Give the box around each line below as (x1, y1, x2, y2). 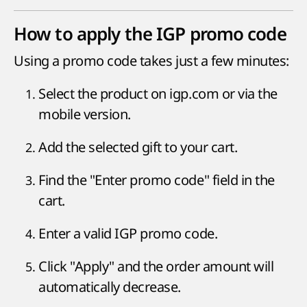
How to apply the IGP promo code (14, 23, 286, 45)
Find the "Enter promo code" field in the (38, 171, 275, 190)
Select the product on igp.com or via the (38, 84, 278, 103)
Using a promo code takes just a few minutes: (14, 51, 289, 71)
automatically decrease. (38, 278, 181, 297)
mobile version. (38, 105, 131, 124)
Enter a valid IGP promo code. (38, 224, 218, 243)
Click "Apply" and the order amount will (38, 257, 274, 276)
